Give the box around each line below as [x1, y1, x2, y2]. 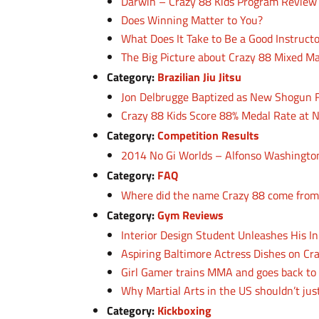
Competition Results [157, 127, 260, 144]
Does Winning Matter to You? [121, 11, 263, 28]
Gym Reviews [157, 206, 224, 224]
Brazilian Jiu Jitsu [157, 68, 242, 85]
